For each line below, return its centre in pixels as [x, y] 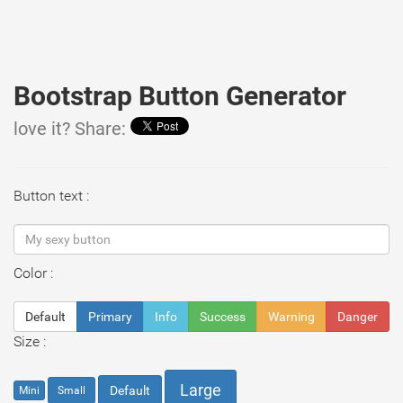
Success [223, 317]
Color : [33, 273]
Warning [291, 317]
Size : [30, 341]
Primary [110, 317]
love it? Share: [72, 129]
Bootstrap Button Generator [180, 96]
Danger [358, 317]
